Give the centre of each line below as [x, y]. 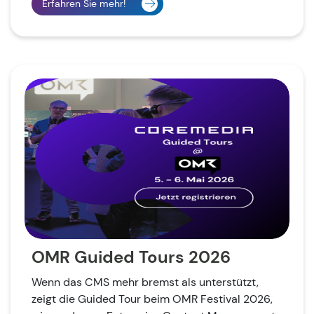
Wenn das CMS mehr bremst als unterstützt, [145, 282]
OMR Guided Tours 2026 [131, 257]
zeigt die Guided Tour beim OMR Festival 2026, [152, 299]
